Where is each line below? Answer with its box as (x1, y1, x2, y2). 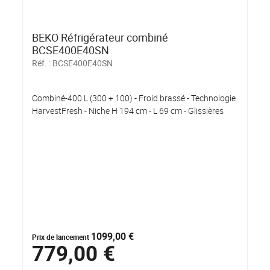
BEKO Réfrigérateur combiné (32, 30, 169, 45)
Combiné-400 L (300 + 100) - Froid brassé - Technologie (32, 92, 236, 104)
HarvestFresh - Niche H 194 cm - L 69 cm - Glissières (32, 104, 224, 116)
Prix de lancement (32, 231, 92, 242)
